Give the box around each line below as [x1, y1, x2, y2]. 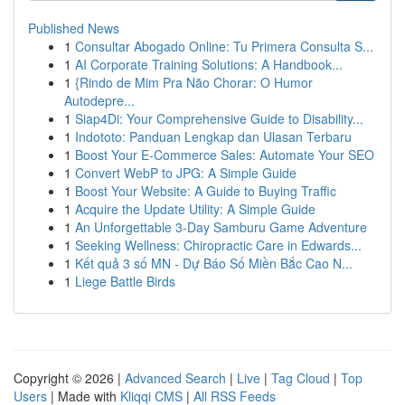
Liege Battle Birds [75, 272, 175, 290]
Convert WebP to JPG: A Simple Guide [75, 164, 297, 182]
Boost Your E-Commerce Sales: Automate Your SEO [75, 146, 374, 164]
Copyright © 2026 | [14, 369, 125, 387]
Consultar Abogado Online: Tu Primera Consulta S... [75, 37, 373, 55]
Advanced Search [125, 369, 226, 387]
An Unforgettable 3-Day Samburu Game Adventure [75, 218, 367, 236]
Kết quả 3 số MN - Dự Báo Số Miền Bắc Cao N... [75, 254, 353, 272]
